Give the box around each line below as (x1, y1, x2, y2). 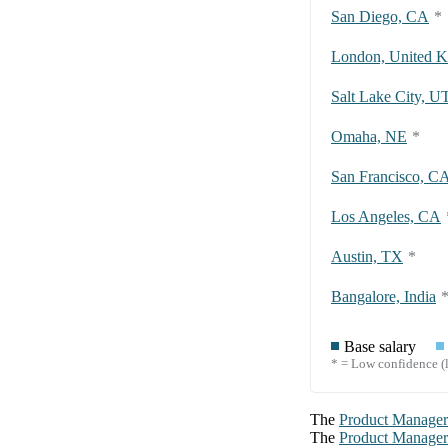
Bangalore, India (331, 288, 436, 306)
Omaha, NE (331, 128, 407, 146)
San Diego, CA (331, 8, 429, 26)
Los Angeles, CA (331, 208, 441, 226)
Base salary (344, 338, 416, 356)
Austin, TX (331, 248, 403, 266)
